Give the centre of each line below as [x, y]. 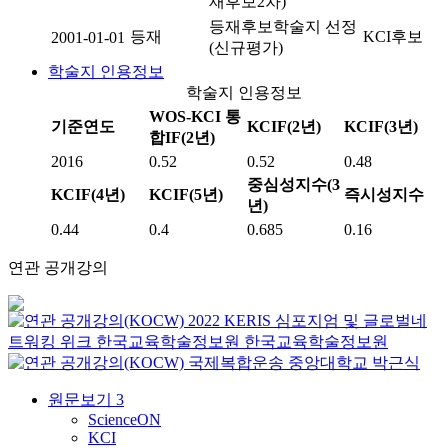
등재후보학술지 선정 [283, 26]
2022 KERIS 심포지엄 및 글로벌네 [307, 320]
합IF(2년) [182, 137]
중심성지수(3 [293, 184]
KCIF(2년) [284, 126]
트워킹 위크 [50, 341]
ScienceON [124, 419]
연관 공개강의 [58, 267]
